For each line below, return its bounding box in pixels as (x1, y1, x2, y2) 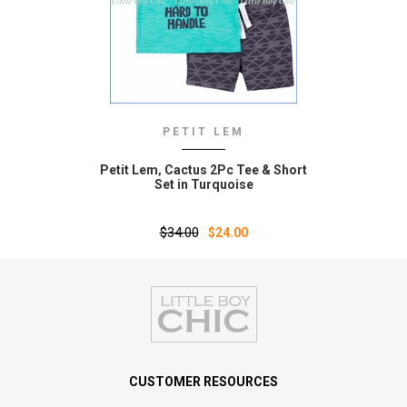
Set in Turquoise (154, 177, 253, 193)
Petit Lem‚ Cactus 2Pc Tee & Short (100, 163, 307, 178)
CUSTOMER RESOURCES (129, 374, 278, 390)
